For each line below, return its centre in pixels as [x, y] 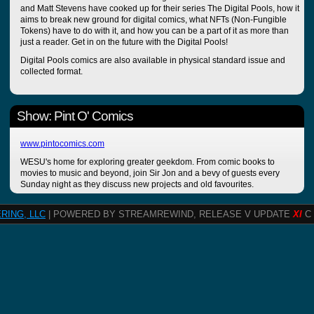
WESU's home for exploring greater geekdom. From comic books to [148, 162]
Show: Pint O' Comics [75, 116]
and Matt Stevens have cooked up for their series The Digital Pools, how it [160, 9]
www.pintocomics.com [62, 144]
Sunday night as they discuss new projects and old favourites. [137, 185]
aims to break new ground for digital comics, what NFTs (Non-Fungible [153, 20]
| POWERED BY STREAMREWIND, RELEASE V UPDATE [169, 214]
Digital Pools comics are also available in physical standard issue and [153, 61]
